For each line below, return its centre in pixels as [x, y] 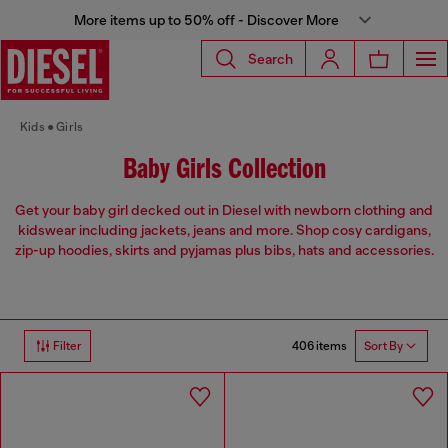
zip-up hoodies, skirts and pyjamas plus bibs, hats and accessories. [224, 250]
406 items [319, 345]
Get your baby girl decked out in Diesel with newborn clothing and [224, 210]
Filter [67, 346]
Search [270, 58]
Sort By [383, 346]
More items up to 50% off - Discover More [206, 20]
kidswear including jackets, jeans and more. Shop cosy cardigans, [224, 230]
